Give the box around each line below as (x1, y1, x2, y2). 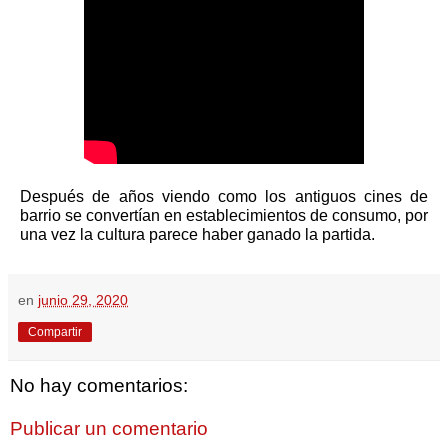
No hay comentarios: (10, 374, 188, 396)
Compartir (28, 324, 82, 339)
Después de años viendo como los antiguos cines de (20, 187, 428, 205)
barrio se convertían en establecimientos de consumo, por (20, 206, 428, 224)
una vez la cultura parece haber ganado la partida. (20, 225, 375, 243)
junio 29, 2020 (38, 291, 128, 308)
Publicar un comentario (10, 418, 208, 440)
